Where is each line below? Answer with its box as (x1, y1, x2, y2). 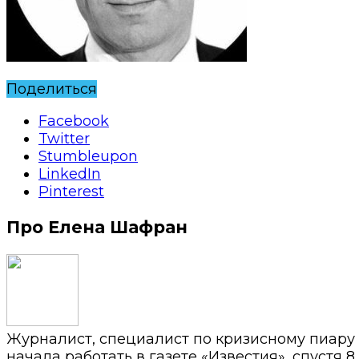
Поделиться (6, 79, 97, 98)
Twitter (38, 129, 90, 147)
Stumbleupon (38, 147, 138, 165)
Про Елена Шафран (6, 216, 188, 237)
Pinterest (38, 182, 104, 200)
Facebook (38, 111, 109, 130)
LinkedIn (38, 164, 101, 183)
